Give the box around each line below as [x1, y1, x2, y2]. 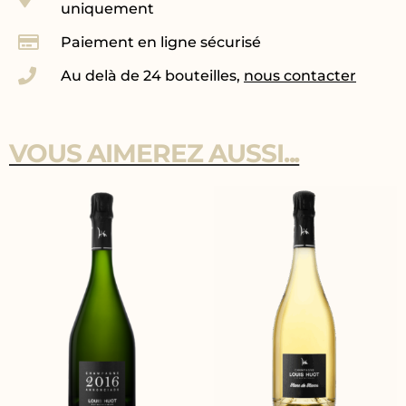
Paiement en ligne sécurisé [61, 34, 261, 52]
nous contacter [244, 67, 356, 85]
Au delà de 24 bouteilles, [61, 67, 244, 85]
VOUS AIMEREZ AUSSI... [9, 137, 300, 169]
